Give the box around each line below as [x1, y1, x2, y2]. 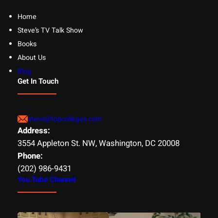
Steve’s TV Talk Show [17, 25, 83, 36]
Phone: [17, 150, 43, 163]
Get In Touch [17, 76, 58, 87]
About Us [17, 53, 46, 63]
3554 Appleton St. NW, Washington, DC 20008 [17, 137, 180, 150]
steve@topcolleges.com [27, 114, 102, 125]
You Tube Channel [17, 174, 76, 185]
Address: [17, 125, 50, 137]
